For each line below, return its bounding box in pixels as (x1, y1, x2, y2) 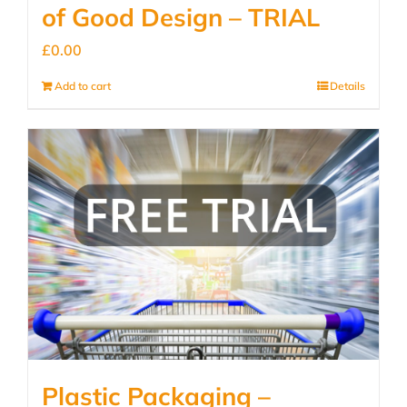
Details (330, 79, 365, 93)
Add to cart (55, 79, 111, 93)
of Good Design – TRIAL (42, 2, 320, 33)
